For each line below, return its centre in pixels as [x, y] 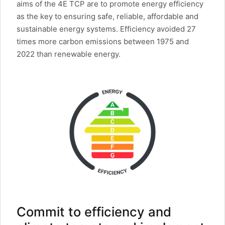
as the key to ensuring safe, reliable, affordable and [107, 17]
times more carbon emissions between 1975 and [103, 42]
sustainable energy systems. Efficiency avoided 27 [106, 29]
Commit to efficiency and [94, 212]
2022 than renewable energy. [69, 54]
